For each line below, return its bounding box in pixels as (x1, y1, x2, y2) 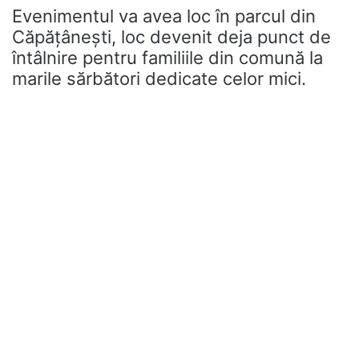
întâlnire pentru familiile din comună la (12, 47, 323, 69)
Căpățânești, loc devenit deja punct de (12, 26, 331, 48)
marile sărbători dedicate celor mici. (12, 68, 306, 90)
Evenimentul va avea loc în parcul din (12, 6, 316, 27)
